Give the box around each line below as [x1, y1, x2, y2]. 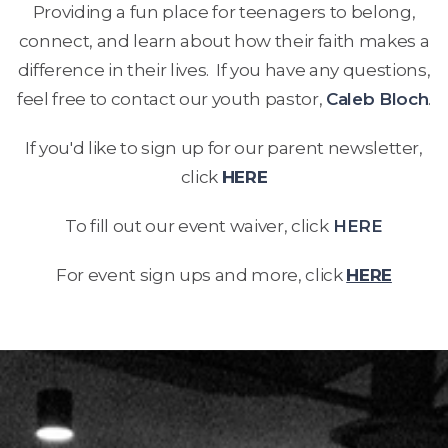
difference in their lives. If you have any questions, [17, 59, 431, 80]
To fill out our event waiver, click [65, 215, 329, 236]
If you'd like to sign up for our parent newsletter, [25, 137, 423, 158]
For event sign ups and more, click [56, 264, 347, 285]
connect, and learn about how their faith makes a [18, 30, 430, 51]
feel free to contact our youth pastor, [17, 88, 326, 109]
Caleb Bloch [325, 88, 429, 109]
